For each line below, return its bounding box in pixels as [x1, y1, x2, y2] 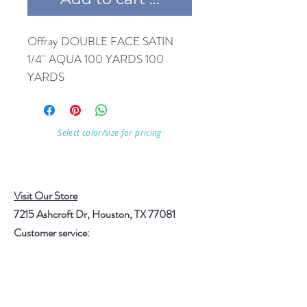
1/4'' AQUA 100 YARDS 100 [27, 51, 164, 68]
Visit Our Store [14, 188, 77, 204]
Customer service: [14, 225, 90, 241]
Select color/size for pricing [58, 127, 162, 138]
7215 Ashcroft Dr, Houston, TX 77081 [14, 206, 175, 223]
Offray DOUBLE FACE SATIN [27, 33, 173, 50]
